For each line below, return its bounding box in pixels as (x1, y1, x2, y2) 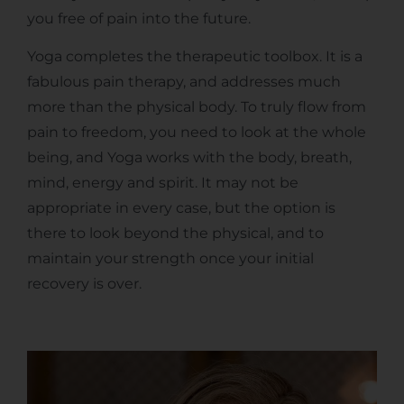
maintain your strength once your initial (27, 250, 314, 268)
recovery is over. (27, 275, 142, 293)
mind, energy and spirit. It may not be (27, 174, 298, 192)
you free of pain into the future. (27, 9, 251, 27)
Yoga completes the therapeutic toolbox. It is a (27, 48, 363, 66)
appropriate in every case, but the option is (27, 199, 335, 217)
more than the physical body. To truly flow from (27, 98, 366, 116)
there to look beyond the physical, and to (27, 225, 324, 243)
